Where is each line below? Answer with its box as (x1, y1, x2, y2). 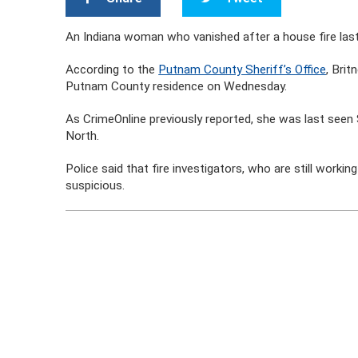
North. (66, 129, 100, 143)
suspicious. (66, 178, 125, 193)
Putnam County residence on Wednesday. (66, 79, 288, 93)
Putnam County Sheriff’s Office (158, 62, 327, 77)
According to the (66, 62, 159, 77)
